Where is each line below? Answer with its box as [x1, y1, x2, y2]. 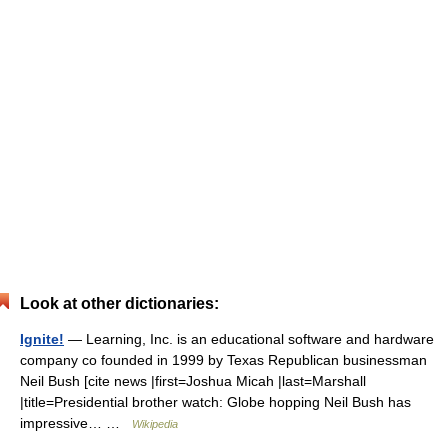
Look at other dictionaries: [20, 295, 219, 312]
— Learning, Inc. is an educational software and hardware [64, 331, 434, 347]
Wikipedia [132, 418, 178, 430]
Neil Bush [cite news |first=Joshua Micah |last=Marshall [20, 373, 366, 389]
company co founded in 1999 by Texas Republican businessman [20, 352, 427, 368]
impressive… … [20, 415, 132, 431]
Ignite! [20, 331, 64, 347]
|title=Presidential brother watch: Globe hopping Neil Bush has [20, 394, 411, 410]
